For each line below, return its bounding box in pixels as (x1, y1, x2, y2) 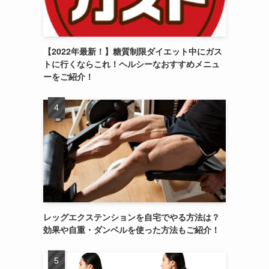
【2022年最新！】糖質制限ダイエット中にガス (43, 45, 222, 57)
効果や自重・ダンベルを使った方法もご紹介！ (43, 223, 220, 235)
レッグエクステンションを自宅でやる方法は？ (43, 211, 220, 223)
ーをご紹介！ (43, 70, 94, 82)
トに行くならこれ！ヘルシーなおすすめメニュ (43, 58, 220, 70)
